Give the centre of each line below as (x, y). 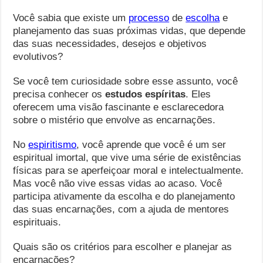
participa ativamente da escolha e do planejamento (124, 196)
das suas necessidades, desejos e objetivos (110, 44)
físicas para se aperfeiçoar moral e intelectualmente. (129, 171)
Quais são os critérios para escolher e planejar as (123, 247)
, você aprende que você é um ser (151, 145)
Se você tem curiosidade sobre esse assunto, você (126, 81)
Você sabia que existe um (71, 18)
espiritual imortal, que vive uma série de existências (127, 158)
